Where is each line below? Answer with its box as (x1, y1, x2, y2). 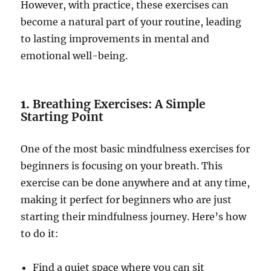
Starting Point (21, 109, 104, 125)
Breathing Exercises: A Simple (33, 97, 206, 112)
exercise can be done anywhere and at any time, (21, 177, 250, 189)
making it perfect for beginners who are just (21, 194, 232, 206)
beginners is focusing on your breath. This (21, 160, 223, 172)
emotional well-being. (21, 50, 128, 62)
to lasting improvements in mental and (21, 33, 210, 45)
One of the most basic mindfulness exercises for (21, 143, 250, 155)
